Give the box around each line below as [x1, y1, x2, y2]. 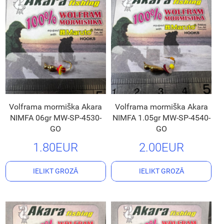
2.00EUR [138, 140, 184, 155]
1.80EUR [33, 140, 78, 155]
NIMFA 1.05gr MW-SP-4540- [112, 113, 210, 123]
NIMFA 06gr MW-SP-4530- [9, 113, 101, 123]
